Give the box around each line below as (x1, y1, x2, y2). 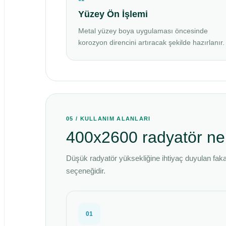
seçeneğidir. (66, 166, 105, 175)
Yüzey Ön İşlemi (78, 9, 148, 19)
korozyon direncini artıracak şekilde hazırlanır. (78, 38, 224, 46)
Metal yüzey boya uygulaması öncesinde (78, 27, 208, 35)
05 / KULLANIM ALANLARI (66, 116, 151, 122)
